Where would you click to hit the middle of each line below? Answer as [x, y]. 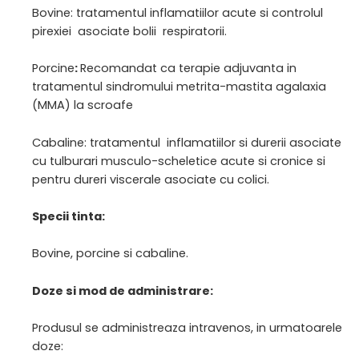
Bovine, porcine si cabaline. [110, 254]
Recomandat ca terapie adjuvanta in [188, 69]
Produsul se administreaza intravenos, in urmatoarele [187, 328]
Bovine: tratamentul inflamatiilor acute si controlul [179, 13]
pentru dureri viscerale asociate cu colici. [151, 179]
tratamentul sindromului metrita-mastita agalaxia [179, 87]
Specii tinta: [69, 217]
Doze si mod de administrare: [123, 290]
